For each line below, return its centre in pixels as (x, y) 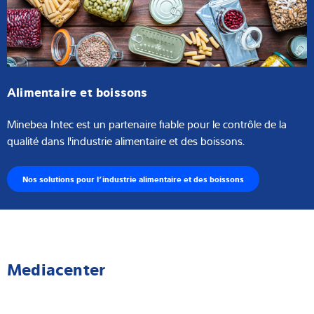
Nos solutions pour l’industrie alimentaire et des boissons (133, 178)
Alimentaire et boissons (77, 91)
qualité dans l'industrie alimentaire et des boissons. (126, 141)
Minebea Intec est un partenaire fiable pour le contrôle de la (147, 124)
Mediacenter (56, 268)
